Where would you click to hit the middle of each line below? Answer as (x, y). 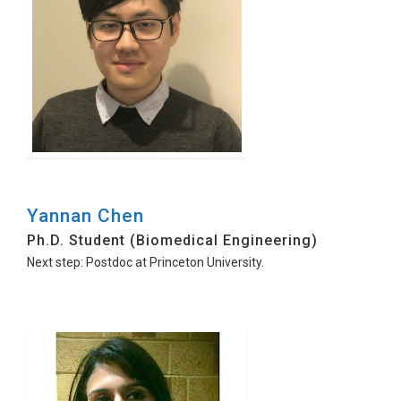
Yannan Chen (85, 216)
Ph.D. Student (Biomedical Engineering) (172, 240)
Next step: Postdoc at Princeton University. (145, 262)
